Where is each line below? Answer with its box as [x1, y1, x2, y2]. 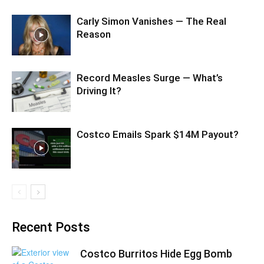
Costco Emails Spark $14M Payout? [77, 128, 239, 140]
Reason [77, 28, 111, 40]
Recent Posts [12, 220, 90, 235]
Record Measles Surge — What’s [77, 72, 223, 84]
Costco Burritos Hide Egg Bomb [80, 247, 232, 260]
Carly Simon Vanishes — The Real [77, 15, 226, 27]
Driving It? [77, 85, 121, 97]
